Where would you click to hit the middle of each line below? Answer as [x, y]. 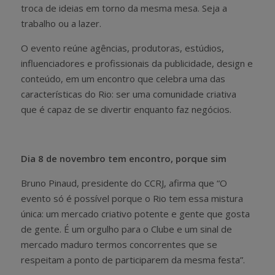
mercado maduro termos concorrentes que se [119, 245]
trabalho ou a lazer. [61, 24]
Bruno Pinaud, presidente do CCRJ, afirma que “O [124, 183]
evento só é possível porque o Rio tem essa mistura [132, 199]
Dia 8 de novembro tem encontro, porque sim [124, 159]
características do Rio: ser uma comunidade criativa [129, 94]
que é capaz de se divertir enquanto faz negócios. [126, 110]
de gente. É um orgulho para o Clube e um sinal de [126, 229]
